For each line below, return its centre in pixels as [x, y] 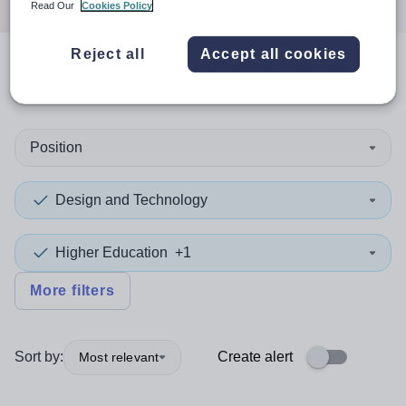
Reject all [108, 53]
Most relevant [119, 357]
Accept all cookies [273, 53]
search [78, 80]
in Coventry [285, 80]
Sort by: [39, 357]
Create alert [255, 357]
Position [56, 147]
